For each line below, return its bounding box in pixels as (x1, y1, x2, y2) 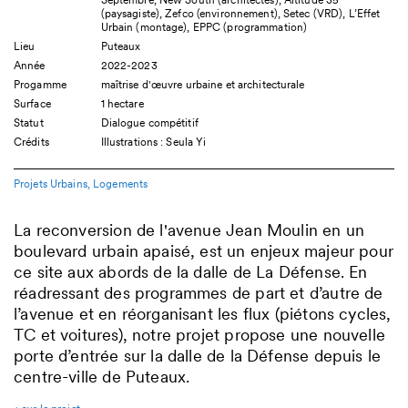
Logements (93, 177, 148, 190)
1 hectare (100, 97, 144, 110)
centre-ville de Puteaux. (14, 366, 190, 387)
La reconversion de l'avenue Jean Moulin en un (14, 219, 365, 240)
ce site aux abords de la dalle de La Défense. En (14, 261, 368, 282)
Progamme (14, 77, 66, 91)
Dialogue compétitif (100, 116, 199, 129)
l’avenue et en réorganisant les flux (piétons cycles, (14, 303, 392, 324)
